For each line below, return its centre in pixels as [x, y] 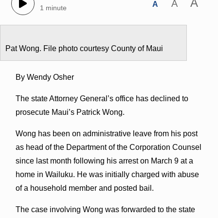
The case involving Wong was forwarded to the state [105, 209]
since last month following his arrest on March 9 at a [104, 161]
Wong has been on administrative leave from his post [106, 133]
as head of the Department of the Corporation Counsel [108, 147]
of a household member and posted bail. [84, 188]
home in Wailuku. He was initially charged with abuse [107, 174]
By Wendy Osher [45, 77]
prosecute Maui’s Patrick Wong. [70, 112]
